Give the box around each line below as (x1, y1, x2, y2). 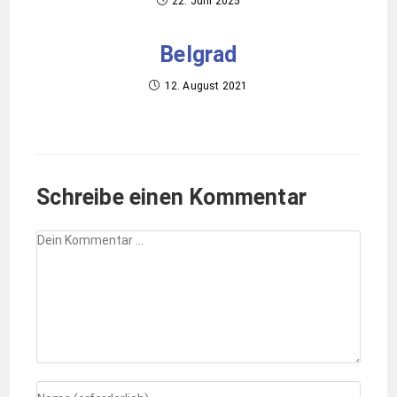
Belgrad (160, 42, 237, 68)
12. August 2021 (164, 80, 248, 93)
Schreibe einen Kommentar (36, 184, 307, 211)
